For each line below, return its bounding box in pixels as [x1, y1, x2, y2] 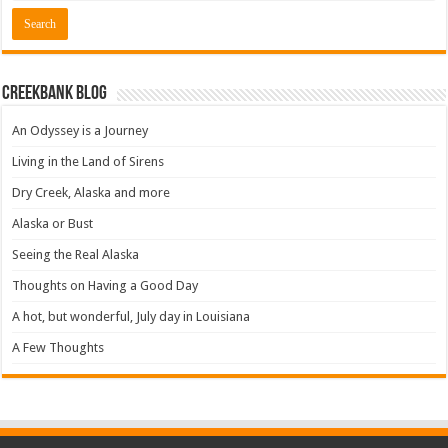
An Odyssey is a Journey [12, 123, 149, 139]
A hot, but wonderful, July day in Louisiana [12, 309, 251, 325]
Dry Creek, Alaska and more [12, 185, 171, 201]
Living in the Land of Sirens [12, 154, 165, 170]
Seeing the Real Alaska [12, 247, 140, 263]
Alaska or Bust [12, 216, 94, 232]
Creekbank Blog [2, 84, 108, 105]
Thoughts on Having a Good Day [12, 278, 199, 294]
